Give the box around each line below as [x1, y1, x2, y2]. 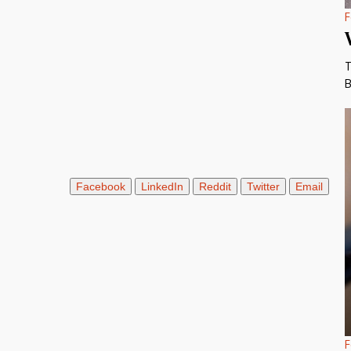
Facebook [75, 180, 125, 193]
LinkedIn [140, 180, 183, 193]
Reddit [198, 180, 231, 193]
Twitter [246, 180, 280, 193]
